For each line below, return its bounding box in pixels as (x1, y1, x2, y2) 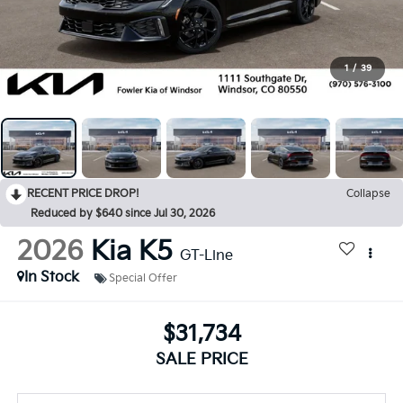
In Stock (23, 269, 79, 287)
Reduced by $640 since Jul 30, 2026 (31, 207, 215, 221)
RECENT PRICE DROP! (27, 187, 139, 201)
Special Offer (108, 271, 177, 285)
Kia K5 (90, 236, 173, 269)
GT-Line (179, 247, 233, 265)
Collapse (346, 187, 390, 201)
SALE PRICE (155, 349, 248, 369)
